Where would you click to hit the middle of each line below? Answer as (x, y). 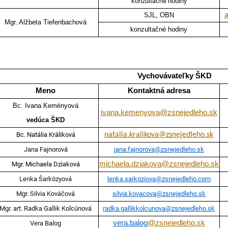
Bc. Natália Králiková (46, 135)
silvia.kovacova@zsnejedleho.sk (159, 194)
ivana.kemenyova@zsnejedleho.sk (159, 113)
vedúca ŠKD (46, 120)
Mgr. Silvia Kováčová (46, 194)
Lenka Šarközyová (46, 179)
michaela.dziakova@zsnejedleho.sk (159, 164)
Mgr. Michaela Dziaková (46, 164)
